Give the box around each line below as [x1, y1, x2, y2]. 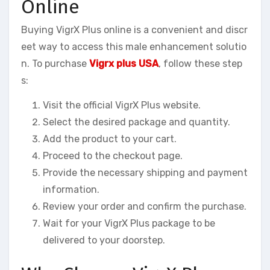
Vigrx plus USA [89, 57, 159, 69]
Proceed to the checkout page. [43, 149, 183, 162]
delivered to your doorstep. [43, 234, 165, 246]
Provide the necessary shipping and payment [43, 166, 248, 178]
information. [43, 183, 99, 195]
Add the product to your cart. [43, 133, 177, 145]
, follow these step [159, 57, 242, 69]
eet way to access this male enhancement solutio [21, 40, 246, 52]
